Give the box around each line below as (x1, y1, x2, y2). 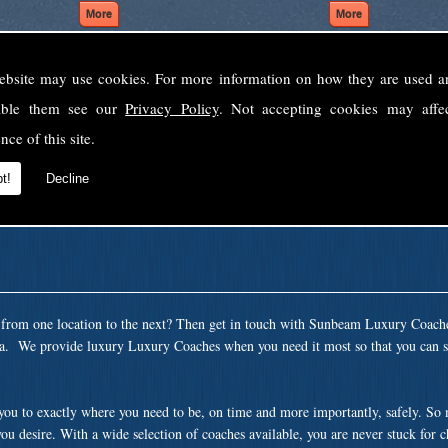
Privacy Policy (125, 97, 219, 118)
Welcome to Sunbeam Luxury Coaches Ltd (86, 73, 362, 98)
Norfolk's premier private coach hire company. (92, 119, 356, 139)
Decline (46, 170, 89, 186)
